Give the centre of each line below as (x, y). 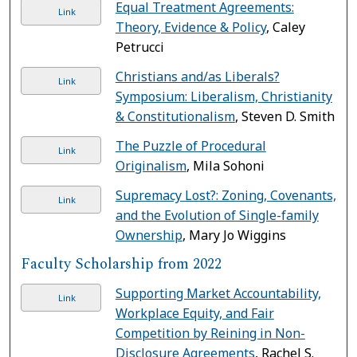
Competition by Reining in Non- (210, 333)
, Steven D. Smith (284, 116)
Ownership (149, 235)
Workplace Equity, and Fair (194, 313)
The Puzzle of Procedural (190, 145)
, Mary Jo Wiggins (234, 235)
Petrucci (139, 47)
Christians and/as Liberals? (197, 76)
